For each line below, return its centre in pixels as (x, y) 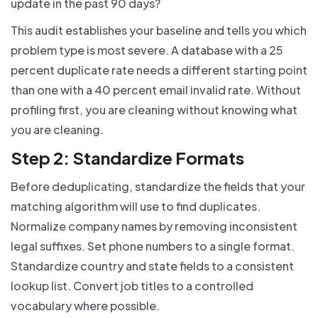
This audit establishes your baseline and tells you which (159, 30)
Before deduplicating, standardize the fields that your (158, 186)
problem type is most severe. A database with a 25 (147, 50)
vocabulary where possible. (85, 305)
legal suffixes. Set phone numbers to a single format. (153, 246)
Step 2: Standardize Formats (127, 157)
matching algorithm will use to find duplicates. (136, 206)
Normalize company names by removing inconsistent (154, 226)
